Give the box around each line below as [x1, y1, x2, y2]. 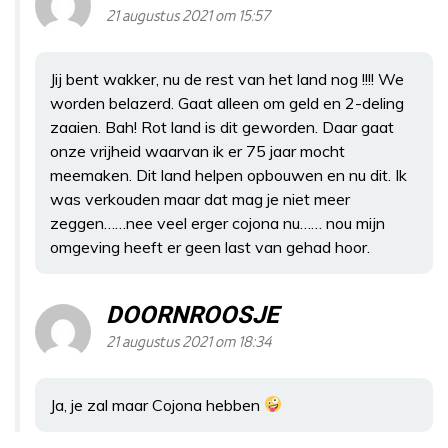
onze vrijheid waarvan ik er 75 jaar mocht [50, 140, 345, 161]
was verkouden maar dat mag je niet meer [50, 188, 350, 209]
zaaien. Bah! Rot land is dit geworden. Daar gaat [50, 116, 394, 137]
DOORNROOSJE [106, 297, 279, 333]
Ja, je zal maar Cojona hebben [50, 394, 264, 415]
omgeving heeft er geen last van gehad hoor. [50, 236, 370, 257]
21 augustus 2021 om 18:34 [106, 333, 272, 351]
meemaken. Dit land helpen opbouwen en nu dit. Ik [50, 164, 407, 185]
